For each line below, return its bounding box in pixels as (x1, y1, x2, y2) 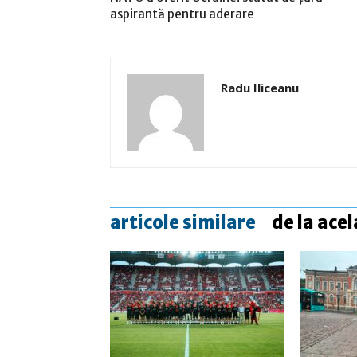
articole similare (110, 211, 256, 233)
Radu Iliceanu (221, 80, 299, 96)
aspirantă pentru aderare (110, 6, 254, 22)
